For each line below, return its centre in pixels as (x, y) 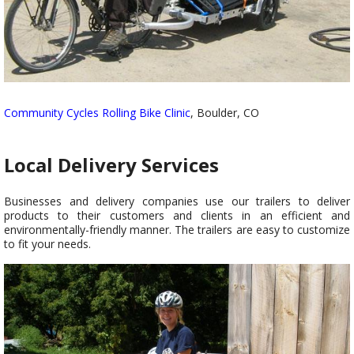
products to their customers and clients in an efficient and (177, 216)
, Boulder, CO (225, 113)
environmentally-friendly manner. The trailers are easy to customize (177, 230)
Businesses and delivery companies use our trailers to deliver (177, 201)
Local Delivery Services (111, 165)
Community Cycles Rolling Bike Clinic (97, 113)
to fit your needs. (47, 244)
